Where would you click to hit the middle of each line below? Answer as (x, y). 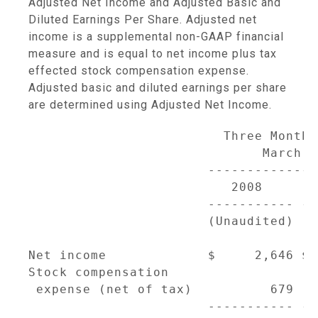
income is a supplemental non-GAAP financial (156, 37)
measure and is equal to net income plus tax (153, 54)
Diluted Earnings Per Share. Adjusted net (143, 20)
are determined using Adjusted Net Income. (150, 105)
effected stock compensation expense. (139, 71)
